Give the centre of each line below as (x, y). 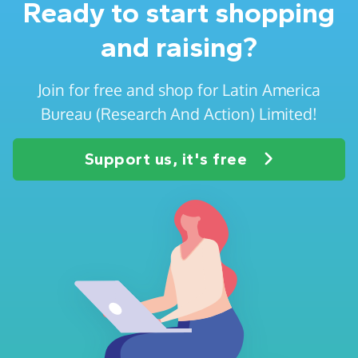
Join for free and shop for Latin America (179, 89)
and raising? (179, 47)
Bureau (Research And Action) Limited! (179, 113)
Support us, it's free (166, 159)
